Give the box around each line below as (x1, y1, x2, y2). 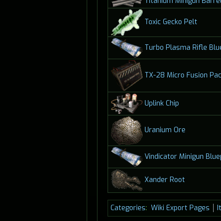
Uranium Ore (144, 125, 185, 135)
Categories (110, 203, 146, 213)
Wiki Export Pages (150, 203, 210, 213)
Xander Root (144, 175, 185, 185)
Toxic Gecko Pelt (144, 17, 197, 27)
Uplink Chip (144, 98, 179, 108)
